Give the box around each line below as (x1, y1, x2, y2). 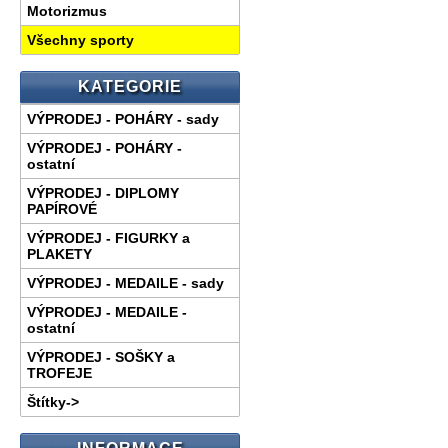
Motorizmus (27, 3, 108, 20)
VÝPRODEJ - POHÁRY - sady (27, 111, 220, 128)
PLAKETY (27, 246, 93, 263)
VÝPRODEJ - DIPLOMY (27, 185, 180, 202)
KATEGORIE (78, 78, 183, 96)
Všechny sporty (27, 32, 135, 49)
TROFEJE (27, 365, 93, 382)
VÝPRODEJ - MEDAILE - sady (27, 275, 225, 292)
